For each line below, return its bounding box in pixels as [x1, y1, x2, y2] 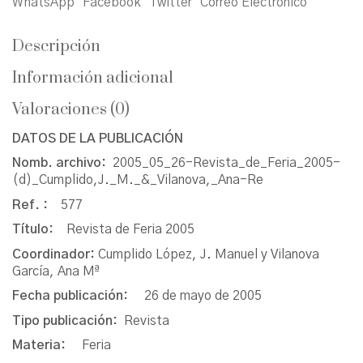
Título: [12, 223, 66, 237]
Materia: [12, 339, 82, 352]
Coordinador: [12, 247, 98, 261]
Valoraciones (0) [12, 99, 130, 120]
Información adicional [12, 67, 173, 88]
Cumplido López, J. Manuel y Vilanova [98, 247, 319, 261]
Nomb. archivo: [12, 156, 113, 170]
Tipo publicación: [12, 314, 124, 327]
